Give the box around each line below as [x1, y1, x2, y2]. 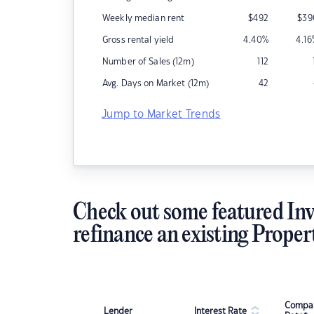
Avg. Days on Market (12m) [102, 79, 210, 88]
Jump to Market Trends [102, 109, 221, 120]
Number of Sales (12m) [102, 57, 194, 66]
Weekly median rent [102, 14, 185, 22]
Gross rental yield [102, 36, 175, 44]
